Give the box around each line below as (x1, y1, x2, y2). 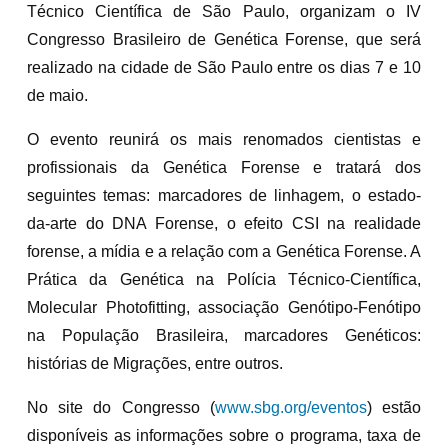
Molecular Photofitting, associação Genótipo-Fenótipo (27, 298, 421, 316)
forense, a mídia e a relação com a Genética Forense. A (27, 242, 421, 260)
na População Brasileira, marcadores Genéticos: (27, 326, 421, 344)
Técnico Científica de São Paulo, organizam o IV (27, 2, 421, 20)
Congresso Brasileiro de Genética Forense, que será (27, 30, 421, 48)
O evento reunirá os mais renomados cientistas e (27, 130, 421, 148)
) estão (366, 398, 422, 416)
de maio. (27, 86, 88, 104)
